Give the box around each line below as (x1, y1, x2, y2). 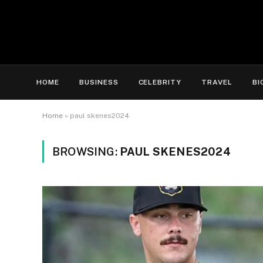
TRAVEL (201, 77, 232, 86)
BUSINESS (79, 77, 119, 86)
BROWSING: (52, 145, 120, 158)
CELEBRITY (138, 77, 182, 86)
